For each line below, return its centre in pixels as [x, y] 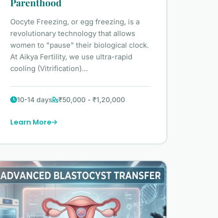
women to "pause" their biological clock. [79, 45]
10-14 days [35, 100]
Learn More [31, 122]
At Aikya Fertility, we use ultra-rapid [71, 57]
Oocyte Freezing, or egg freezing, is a [75, 22]
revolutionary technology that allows [73, 34]
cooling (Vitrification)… [49, 69]
